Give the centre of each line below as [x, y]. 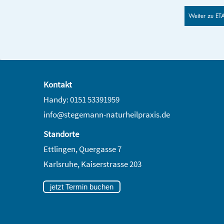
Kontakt [57, 84]
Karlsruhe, [62, 164]
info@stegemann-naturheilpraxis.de [106, 114]
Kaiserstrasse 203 [111, 164]
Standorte [61, 134]
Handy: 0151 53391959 [81, 99]
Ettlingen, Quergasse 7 [82, 149]
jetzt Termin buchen [81, 186]
